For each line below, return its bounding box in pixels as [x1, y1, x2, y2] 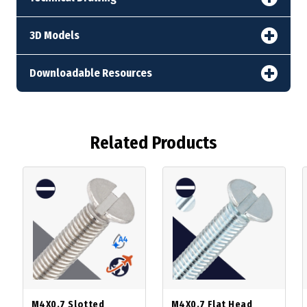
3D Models [29, 29, 79, 42]
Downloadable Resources [29, 66, 152, 80]
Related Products [90, 133, 217, 154]
